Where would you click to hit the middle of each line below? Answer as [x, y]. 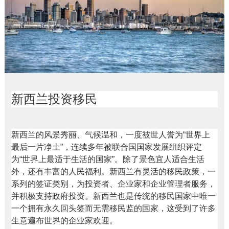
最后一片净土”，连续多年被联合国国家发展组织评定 [106, 147]
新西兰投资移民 [54, 99]
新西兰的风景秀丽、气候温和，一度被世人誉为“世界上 [110, 135]
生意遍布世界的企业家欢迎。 [64, 221]
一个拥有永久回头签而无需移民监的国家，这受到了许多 [113, 209]
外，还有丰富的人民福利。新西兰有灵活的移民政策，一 [113, 172]
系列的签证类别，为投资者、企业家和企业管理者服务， [113, 184]
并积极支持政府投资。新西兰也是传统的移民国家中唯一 [113, 196]
